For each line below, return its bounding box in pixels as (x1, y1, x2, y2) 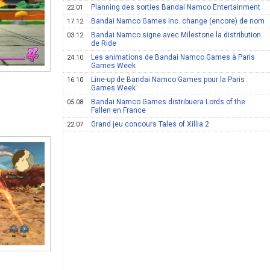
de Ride (91, 39, 117, 48)
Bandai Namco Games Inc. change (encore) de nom (91, 17, 265, 25)
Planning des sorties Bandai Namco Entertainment (91, 3, 261, 11)
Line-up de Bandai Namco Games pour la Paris (91, 75, 245, 84)
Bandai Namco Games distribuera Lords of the (91, 98, 246, 106)
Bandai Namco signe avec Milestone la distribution (91, 31, 262, 39)
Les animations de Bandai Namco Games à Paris (91, 53, 256, 61)
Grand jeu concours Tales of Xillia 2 (91, 120, 210, 128)
